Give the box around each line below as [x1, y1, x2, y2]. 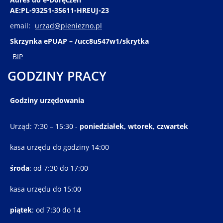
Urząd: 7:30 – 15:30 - [10, 121, 80, 131]
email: [10, 21, 32, 30]
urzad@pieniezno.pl [35, 21, 102, 30]
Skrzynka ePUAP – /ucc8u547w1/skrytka [10, 36, 151, 46]
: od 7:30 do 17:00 [29, 163, 88, 173]
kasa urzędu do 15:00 [10, 184, 81, 194]
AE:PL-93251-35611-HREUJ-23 [10, 5, 109, 15]
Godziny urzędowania [10, 96, 84, 105]
